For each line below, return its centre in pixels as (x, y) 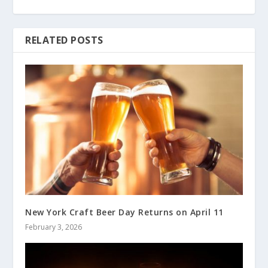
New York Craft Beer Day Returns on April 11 (124, 212)
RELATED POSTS (64, 40)
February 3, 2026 (54, 227)
